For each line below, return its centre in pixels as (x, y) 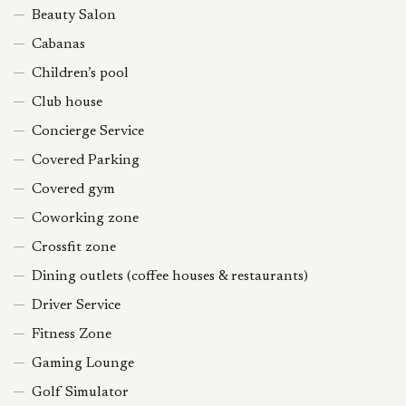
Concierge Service (88, 131)
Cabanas (58, 44)
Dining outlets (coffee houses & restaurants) (170, 276)
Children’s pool (80, 73)
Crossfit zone (74, 247)
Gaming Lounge (83, 363)
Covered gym (73, 189)
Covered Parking (86, 160)
